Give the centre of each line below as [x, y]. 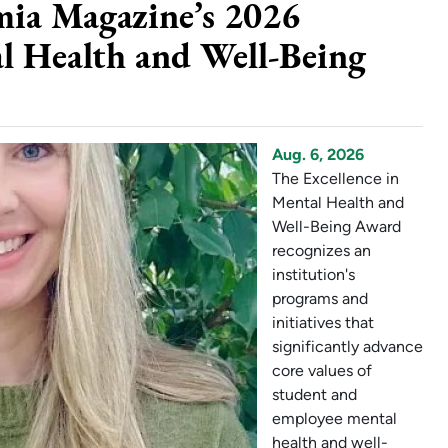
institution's [313, 274]
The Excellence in [335, 178]
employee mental [334, 418]
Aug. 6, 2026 [318, 154]
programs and [320, 298]
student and [314, 394]
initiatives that [323, 322]
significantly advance [347, 346]
